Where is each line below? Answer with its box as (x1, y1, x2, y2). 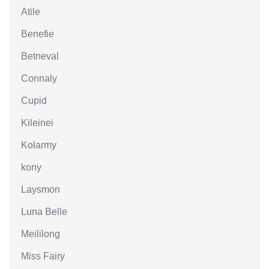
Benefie (21, 29, 54, 39)
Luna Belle (21, 207, 67, 217)
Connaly (21, 73, 57, 83)
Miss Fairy (21, 251, 65, 261)
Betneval (21, 51, 59, 61)
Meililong (21, 229, 60, 239)
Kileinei (21, 118, 53, 128)
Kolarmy (21, 140, 56, 150)
